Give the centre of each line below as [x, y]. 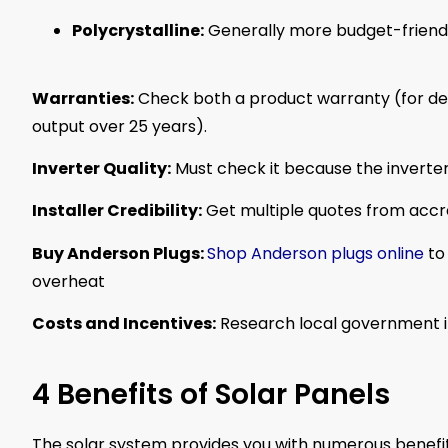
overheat [68, 281]
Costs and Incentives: [124, 324]
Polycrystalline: [138, 30]
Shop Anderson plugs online [315, 253]
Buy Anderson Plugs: [119, 253]
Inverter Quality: [101, 168]
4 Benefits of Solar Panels [211, 395]
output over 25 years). [119, 126]
